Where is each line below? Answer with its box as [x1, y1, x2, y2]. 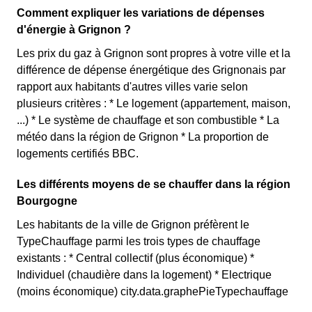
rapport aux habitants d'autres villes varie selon [17, 81, 248, 93]
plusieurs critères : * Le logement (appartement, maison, [17, 97, 290, 109]
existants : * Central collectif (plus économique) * [17, 252, 254, 264]
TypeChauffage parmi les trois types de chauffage [17, 235, 260, 247]
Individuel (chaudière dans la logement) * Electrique [17, 269, 272, 281]
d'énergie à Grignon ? [17, 24, 131, 36]
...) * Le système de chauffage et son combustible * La [17, 114, 279, 126]
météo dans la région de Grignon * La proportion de [17, 131, 269, 143]
